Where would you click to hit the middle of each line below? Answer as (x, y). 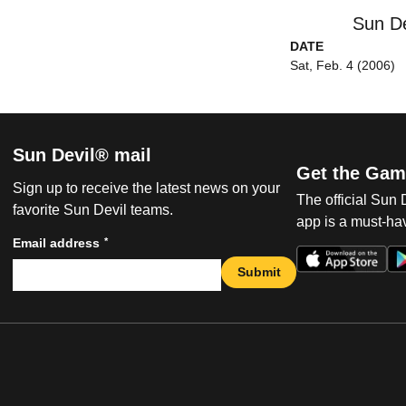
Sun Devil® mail (82, 155)
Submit (259, 271)
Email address (56, 243)
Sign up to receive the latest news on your (146, 188)
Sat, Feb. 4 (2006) (342, 65)
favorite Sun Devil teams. (93, 210)
